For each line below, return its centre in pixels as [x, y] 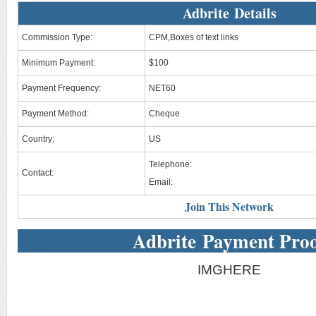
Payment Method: [55, 114]
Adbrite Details [229, 13]
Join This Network [229, 206]
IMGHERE [229, 270]
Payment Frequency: [61, 88]
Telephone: [170, 164]
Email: [161, 182]
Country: [38, 139]
